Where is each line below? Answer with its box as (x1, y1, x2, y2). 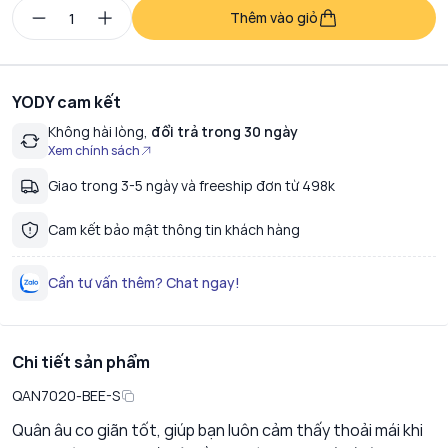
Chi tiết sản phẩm (12, 351, 150, 374)
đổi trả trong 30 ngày (148, 122, 298, 142)
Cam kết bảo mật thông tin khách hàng (48, 220, 300, 240)
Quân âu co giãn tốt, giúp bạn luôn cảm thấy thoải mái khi (12, 419, 423, 442)
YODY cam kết (12, 91, 121, 114)
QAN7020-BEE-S (12, 386, 120, 406)
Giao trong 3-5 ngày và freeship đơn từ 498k (48, 176, 335, 196)
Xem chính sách (48, 142, 140, 160)
